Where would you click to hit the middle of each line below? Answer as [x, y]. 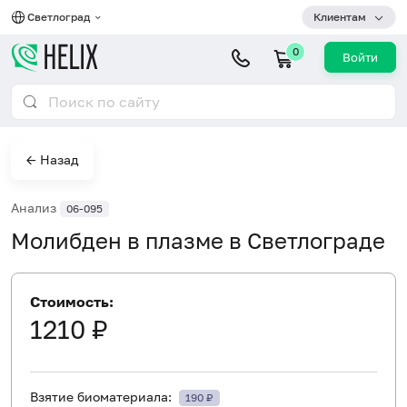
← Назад [52, 159]
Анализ [35, 208]
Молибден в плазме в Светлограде [198, 240]
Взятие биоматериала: [103, 396]
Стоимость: [72, 301]
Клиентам [340, 17]
